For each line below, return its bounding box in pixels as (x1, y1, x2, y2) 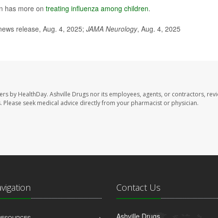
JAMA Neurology (86, 24, 137, 34)
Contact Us (116, 182, 161, 194)
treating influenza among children (46, 3, 148, 13)
